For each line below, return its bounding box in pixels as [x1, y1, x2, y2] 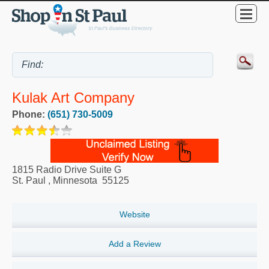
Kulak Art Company [12, 89, 134, 106]
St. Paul [12, 175, 46, 186]
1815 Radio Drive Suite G [12, 164, 121, 175]
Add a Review [108, 238, 161, 249]
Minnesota [53, 175, 97, 186]
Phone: [12, 109, 47, 119]
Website [119, 209, 150, 219]
